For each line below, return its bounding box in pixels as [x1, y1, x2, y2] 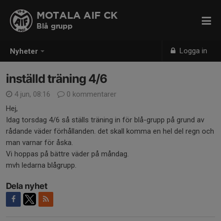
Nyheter [10, 47, 38, 56]
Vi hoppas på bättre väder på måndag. [6, 149, 131, 158]
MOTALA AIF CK [37, 11, 118, 20]
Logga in [178, 46, 208, 55]
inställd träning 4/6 [6, 72, 107, 86]
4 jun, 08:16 [12, 90, 52, 99]
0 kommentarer [65, 90, 116, 99]
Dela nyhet [6, 181, 47, 191]
